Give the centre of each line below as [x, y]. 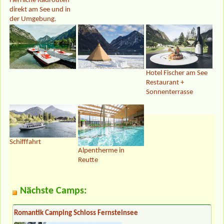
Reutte [88, 160]
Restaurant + [165, 83]
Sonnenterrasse [170, 92]
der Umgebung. [33, 19]
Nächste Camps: [53, 191]
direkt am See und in [40, 10]
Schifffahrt [25, 142]
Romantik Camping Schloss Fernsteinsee [76, 213]
